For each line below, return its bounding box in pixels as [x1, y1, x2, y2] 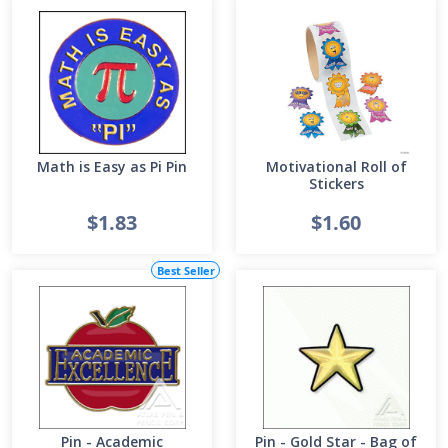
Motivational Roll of [265, 157, 407, 176]
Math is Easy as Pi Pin [37, 157, 187, 176]
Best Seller [156, 262, 215, 278]
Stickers [308, 174, 364, 193]
